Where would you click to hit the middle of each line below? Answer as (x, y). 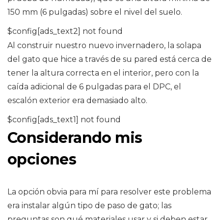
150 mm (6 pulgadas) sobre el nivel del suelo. (95, 12)
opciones (42, 160)
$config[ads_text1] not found (64, 120)
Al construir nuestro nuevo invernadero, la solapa (104, 46)
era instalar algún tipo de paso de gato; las (89, 206)
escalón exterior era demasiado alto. (77, 101)
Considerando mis (75, 138)
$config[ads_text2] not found (65, 31)
